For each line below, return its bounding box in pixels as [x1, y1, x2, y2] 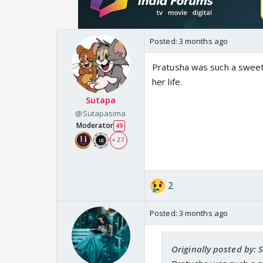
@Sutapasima [75, 107, 126, 119]
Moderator [76, 120, 113, 130]
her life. [152, 75, 182, 87]
